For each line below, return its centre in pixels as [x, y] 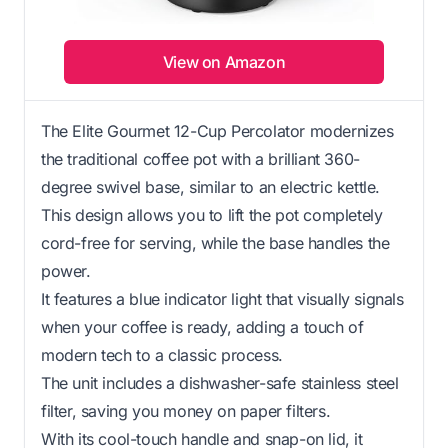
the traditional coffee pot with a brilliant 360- [200, 158]
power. [66, 270]
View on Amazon [224, 61]
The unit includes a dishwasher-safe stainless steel [220, 382]
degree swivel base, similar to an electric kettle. [211, 186]
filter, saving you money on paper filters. [186, 410]
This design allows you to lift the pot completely [212, 214]
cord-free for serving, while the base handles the [215, 242]
